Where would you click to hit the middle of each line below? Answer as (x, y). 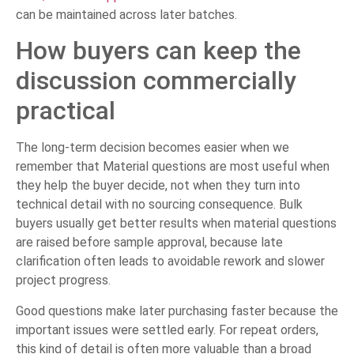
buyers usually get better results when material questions (176, 224)
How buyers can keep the (158, 51)
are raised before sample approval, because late (149, 243)
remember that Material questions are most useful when (173, 167)
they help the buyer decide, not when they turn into (158, 186)
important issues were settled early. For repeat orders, (167, 330)
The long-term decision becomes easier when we (153, 148)
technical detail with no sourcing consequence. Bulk (159, 205)
